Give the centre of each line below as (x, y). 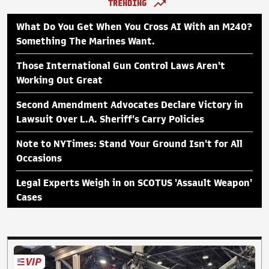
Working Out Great (59, 81)
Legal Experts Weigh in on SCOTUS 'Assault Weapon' (134, 183)
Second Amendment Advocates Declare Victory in (130, 105)
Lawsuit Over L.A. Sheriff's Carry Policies (110, 120)
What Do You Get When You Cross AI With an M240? (134, 27)
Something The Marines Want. (86, 42)
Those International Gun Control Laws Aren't (121, 66)
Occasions (39, 159)
